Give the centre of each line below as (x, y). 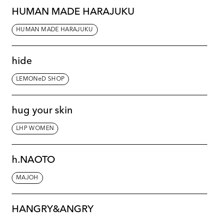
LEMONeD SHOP (41, 79)
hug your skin (42, 111)
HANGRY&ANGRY (53, 209)
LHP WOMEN (35, 128)
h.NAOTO (33, 160)
